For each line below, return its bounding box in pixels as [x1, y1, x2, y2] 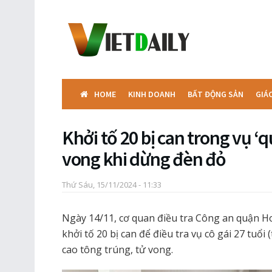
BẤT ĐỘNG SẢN [188, 89, 243, 100]
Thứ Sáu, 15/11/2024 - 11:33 [62, 178, 161, 190]
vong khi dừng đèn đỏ [62, 147, 226, 171]
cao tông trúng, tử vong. [62, 242, 173, 256]
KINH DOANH [128, 89, 175, 100]
